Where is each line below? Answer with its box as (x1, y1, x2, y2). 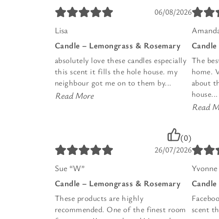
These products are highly (55, 192, 143, 203)
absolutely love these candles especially (55, 54, 187, 66)
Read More (55, 89, 94, 101)
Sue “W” (55, 162, 85, 174)
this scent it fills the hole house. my (55, 66, 178, 77)
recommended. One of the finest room (55, 203, 186, 215)
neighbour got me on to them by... (55, 77, 172, 88)
